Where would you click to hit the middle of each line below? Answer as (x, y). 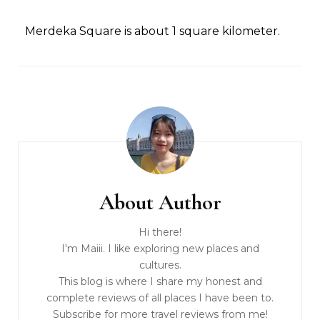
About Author (160, 202)
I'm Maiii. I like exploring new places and (160, 248)
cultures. (160, 265)
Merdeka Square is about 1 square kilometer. (152, 31)
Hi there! (160, 232)
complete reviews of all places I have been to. (160, 297)
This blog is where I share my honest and (160, 281)
